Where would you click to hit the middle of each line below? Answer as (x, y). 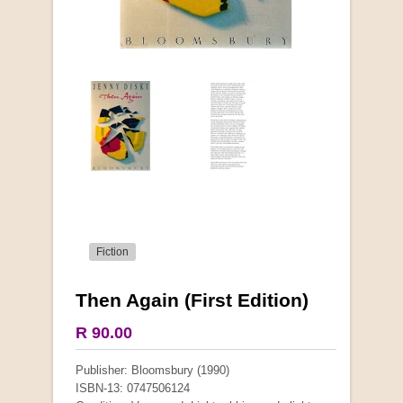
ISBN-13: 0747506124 (133, 388)
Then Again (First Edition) (192, 300)
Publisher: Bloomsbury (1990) (152, 370)
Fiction (112, 251)
